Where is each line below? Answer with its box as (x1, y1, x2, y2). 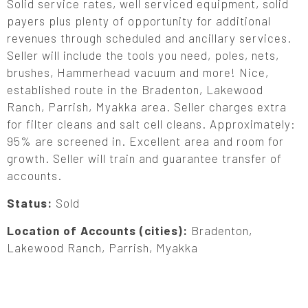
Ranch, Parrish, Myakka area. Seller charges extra (7, 100, 287, 113)
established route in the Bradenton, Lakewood (7, 82, 263, 96)
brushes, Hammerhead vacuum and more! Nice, (7, 65, 269, 79)
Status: (7, 196, 56, 210)
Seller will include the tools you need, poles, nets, (7, 48, 279, 62)
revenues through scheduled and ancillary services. (7, 31, 291, 45)
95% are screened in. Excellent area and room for (7, 134, 284, 148)
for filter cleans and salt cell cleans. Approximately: (7, 117, 296, 131)
